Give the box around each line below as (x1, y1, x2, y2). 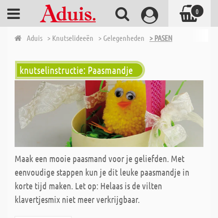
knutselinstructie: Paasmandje (19, 64, 133, 76)
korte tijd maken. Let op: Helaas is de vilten (15, 180, 162, 192)
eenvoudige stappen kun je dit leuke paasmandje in (15, 166, 189, 178)
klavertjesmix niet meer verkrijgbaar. (15, 194, 140, 205)
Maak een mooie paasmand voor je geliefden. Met (15, 153, 184, 164)
